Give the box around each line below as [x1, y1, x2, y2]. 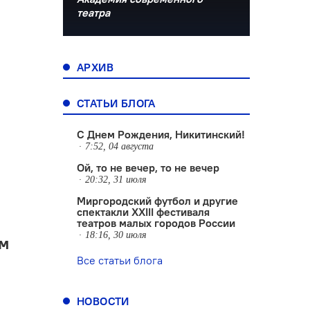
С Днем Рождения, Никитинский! [77, 127, 245, 141]
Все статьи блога [77, 253, 163, 267]
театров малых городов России [77, 216, 235, 230]
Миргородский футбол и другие [77, 194, 238, 208]
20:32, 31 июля [85, 174, 147, 185]
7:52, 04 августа [85, 141, 154, 152]
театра [77, 6, 110, 19]
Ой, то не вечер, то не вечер [77, 161, 219, 174]
